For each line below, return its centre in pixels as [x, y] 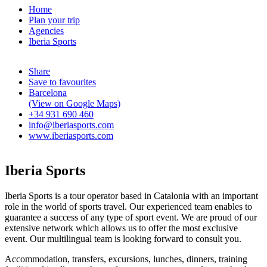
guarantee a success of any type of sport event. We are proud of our [131, 218]
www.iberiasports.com [71, 136]
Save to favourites [62, 82]
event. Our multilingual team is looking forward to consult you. [123, 239]
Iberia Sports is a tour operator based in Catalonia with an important [131, 196]
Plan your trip [54, 20]
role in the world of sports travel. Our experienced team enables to [128, 207]
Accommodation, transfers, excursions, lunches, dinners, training [126, 259]
